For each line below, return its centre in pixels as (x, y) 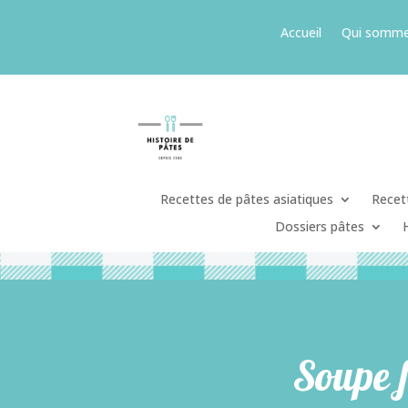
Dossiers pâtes (319, 226)
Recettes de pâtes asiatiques (247, 199)
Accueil (301, 32)
